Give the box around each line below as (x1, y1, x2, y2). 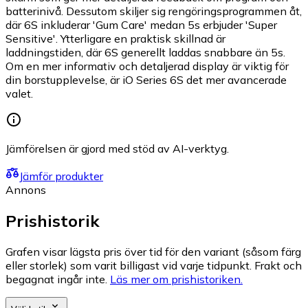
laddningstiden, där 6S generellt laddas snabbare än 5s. (5, 45, 285, 60)
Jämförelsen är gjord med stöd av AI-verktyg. (5, 142, 229, 156)
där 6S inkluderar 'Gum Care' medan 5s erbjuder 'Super (5, 18, 277, 32)
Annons (5, 183, 46, 197)
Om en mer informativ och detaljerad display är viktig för (5, 59, 289, 74)
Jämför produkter (19, 169, 103, 184)
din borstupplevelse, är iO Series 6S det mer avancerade (5, 73, 287, 87)
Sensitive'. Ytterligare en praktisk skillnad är (5, 32, 225, 46)
